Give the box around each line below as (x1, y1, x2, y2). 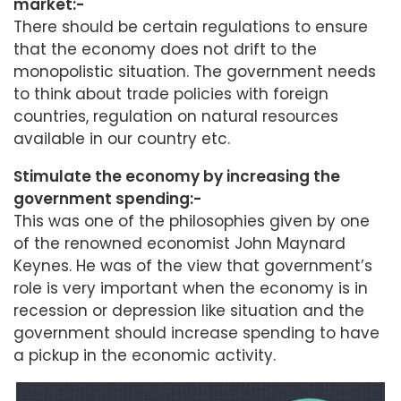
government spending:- (13, 188, 201, 210)
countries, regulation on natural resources (13, 106, 338, 128)
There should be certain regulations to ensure (13, 16, 368, 38)
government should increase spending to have (13, 322, 380, 345)
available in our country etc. (13, 128, 230, 150)
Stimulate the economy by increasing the (13, 166, 340, 188)
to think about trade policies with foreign (13, 83, 328, 106)
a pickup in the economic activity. (13, 345, 276, 367)
